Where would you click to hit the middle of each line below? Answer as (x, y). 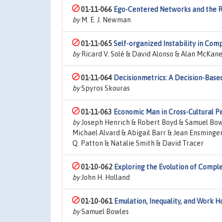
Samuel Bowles (104, 212)
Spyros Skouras (105, 88)
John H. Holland (105, 177)
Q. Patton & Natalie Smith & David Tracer (138, 143)
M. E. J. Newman (105, 20)
